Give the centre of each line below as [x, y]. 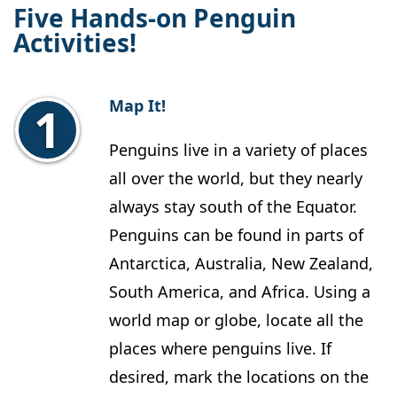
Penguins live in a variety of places [238, 150]
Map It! [137, 106]
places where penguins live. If [220, 349]
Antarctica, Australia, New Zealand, [241, 264]
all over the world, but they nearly [236, 179]
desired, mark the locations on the [239, 377]
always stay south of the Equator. [233, 207]
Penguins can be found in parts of [236, 235]
